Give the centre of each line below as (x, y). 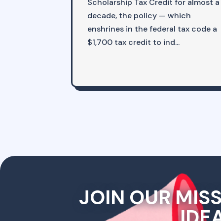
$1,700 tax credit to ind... (134, 42)
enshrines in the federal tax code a (152, 29)
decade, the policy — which (139, 16)
